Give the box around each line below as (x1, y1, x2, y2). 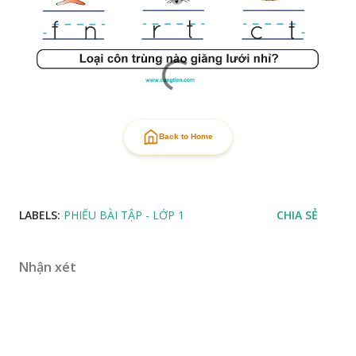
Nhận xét (19, 257, 76, 276)
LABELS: (19, 207, 60, 222)
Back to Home (159, 132, 213, 141)
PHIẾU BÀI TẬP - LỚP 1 (64, 207, 184, 222)
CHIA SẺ (277, 207, 318, 222)
